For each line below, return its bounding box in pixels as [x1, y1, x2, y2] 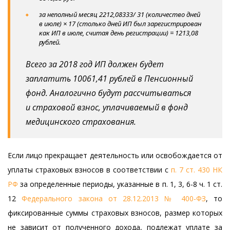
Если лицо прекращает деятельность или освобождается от [8, 150, 222, 160]
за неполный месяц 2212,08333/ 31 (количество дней [39, 10, 200, 19]
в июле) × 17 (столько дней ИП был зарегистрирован [39, 19, 201, 28]
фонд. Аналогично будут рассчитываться [26, 87, 191, 99]
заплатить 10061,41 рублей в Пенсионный [26, 73, 193, 84]
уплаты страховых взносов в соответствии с [8, 165, 171, 175]
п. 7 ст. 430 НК [171, 165, 222, 175]
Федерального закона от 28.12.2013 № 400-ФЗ [22, 194, 206, 203]
